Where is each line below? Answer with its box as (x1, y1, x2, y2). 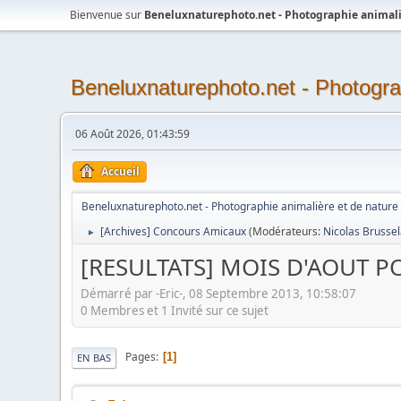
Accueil (101, 164, 141, 179)
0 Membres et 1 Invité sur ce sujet (81, 302, 269, 319)
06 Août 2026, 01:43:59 (75, 126, 191, 141)
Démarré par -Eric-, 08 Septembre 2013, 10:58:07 (81, 285, 357, 302)
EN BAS (77, 350, 112, 364)
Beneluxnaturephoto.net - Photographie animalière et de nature (81, 199, 399, 214)
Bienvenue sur (70, 7, 145, 22)
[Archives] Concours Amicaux (100, 224, 247, 239)
